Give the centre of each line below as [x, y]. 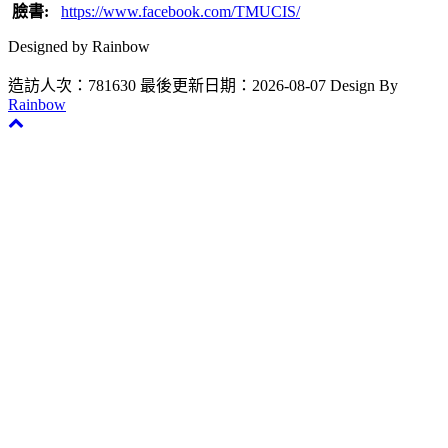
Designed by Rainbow [79, 46]
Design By [364, 85]
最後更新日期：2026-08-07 [233, 85]
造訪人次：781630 [72, 85]
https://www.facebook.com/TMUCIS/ [180, 11]
